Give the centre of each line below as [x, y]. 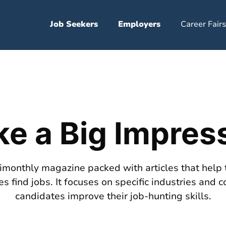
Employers [139, 24]
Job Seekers [74, 24]
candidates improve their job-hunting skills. [113, 196]
